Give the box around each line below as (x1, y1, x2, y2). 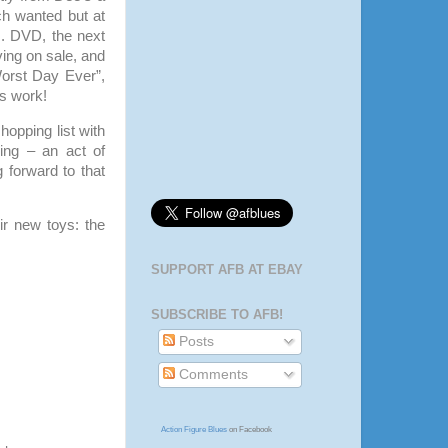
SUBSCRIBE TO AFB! (151, 307, 283, 322)
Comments (174, 366, 248, 382)
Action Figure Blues (161, 425, 227, 435)
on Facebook (227, 425, 272, 435)
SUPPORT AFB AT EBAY (151, 262, 303, 277)
